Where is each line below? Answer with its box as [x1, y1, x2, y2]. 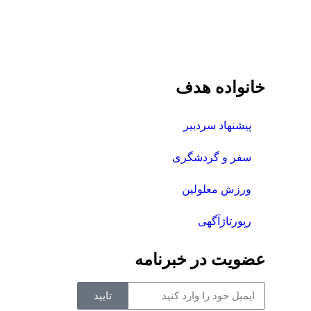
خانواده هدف [176, 78, 265, 96]
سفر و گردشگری [172, 151, 251, 163]
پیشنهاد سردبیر [183, 119, 251, 131]
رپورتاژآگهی [198, 215, 251, 227]
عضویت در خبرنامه [135, 250, 265, 269]
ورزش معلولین [182, 183, 251, 195]
